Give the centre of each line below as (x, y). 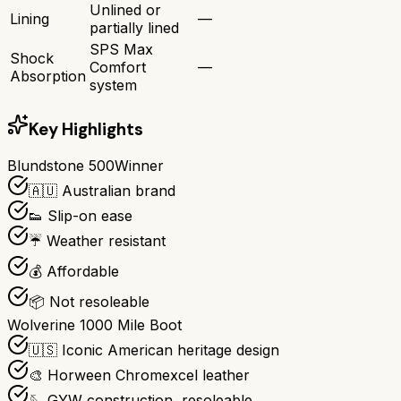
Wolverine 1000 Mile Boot (94, 325)
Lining (30, 18)
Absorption (48, 76)
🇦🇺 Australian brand (102, 191)
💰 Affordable (74, 272)
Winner (139, 166)
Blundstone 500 (61, 166)
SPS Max (121, 49)
